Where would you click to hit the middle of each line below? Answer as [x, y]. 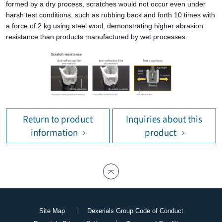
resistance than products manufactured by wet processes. [96, 36]
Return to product [57, 119]
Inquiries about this [164, 119]
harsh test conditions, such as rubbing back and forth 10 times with [110, 15]
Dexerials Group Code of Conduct [135, 211]
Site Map [52, 211]
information [54, 133]
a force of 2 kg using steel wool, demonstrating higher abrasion [104, 26]
